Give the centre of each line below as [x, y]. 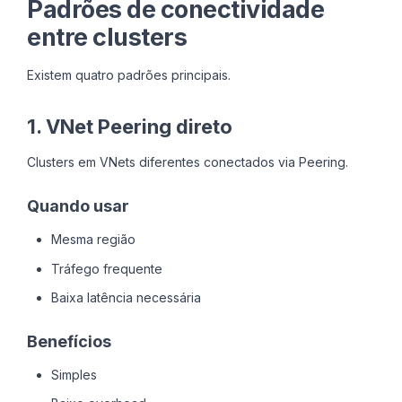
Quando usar [78, 206]
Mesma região [93, 240]
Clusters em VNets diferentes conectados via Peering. [188, 162]
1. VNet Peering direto [130, 127]
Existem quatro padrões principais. [129, 75]
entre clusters [107, 38]
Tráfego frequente [106, 268]
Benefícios [69, 341]
